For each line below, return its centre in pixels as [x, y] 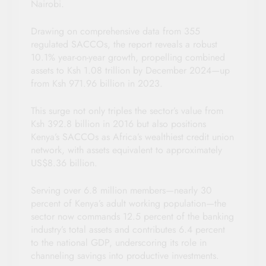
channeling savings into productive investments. [125, 256]
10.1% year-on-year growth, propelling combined [128, 58]
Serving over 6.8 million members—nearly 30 [121, 191]
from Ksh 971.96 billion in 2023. [97, 84]
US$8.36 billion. [64, 163]
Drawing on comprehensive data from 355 [115, 31]
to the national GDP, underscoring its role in [119, 243]
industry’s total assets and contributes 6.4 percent [128, 230]
